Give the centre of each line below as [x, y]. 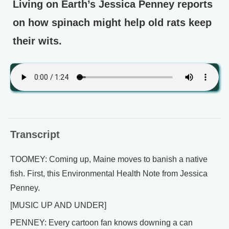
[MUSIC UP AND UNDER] [58, 205]
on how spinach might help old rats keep [112, 22]
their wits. [37, 41]
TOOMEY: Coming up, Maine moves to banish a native [109, 159]
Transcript [35, 134]
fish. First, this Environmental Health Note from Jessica [109, 174]
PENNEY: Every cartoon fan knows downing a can [101, 223]
